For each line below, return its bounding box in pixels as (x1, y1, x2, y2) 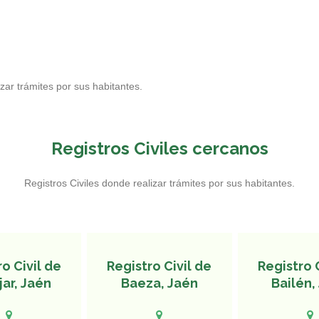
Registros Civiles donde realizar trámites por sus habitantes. (24, 177, 295, 189)
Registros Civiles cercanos (51, 138, 268, 159)
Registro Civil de (107, 258, 212, 273)
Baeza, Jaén (120, 276, 198, 291)
